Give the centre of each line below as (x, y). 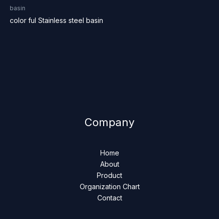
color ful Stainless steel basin (56, 20)
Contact (109, 198)
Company (109, 122)
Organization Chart (109, 187)
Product (109, 175)
